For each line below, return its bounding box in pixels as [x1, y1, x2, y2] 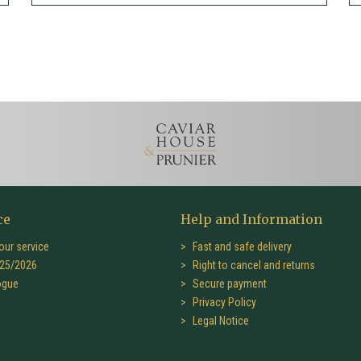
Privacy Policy [190, 295, 256, 309]
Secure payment [190, 276, 267, 290]
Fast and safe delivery [190, 239, 292, 253]
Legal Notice [190, 313, 249, 327]
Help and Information [180, 210, 322, 227]
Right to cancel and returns [190, 258, 315, 272]
